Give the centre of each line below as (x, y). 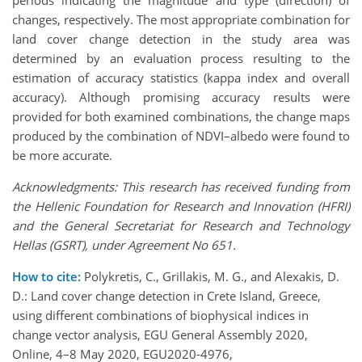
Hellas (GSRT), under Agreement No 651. (124, 245)
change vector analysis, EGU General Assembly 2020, (160, 335)
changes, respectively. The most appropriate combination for (181, 20)
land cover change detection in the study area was (181, 39)
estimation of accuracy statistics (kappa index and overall (181, 78)
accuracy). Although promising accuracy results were (181, 97)
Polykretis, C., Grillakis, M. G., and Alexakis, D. (210, 277)
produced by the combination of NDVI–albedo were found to (181, 136)
